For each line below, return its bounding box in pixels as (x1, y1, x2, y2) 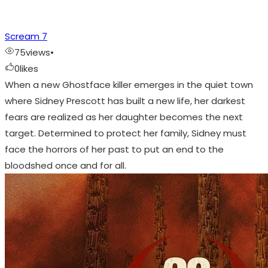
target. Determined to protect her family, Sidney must (5, 127, 246, 140)
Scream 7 (5, 30, 47, 43)
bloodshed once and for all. (5, 159, 126, 172)
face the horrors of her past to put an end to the (5, 143, 224, 156)
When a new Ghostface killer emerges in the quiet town (5, 78, 253, 92)
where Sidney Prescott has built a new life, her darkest (5, 95, 245, 108)
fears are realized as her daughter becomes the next (5, 111, 243, 124)
